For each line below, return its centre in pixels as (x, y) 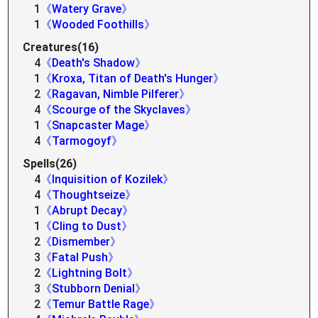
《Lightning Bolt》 (90, 273)
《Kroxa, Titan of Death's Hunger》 (133, 78)
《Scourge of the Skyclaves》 (119, 110)
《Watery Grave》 (87, 9)
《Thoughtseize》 (89, 195)
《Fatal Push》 (80, 257)
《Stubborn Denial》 (94, 289)
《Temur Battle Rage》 (101, 304)
